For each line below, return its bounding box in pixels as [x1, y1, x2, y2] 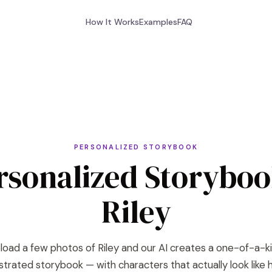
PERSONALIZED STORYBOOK [73, 143, 199, 151]
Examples [139, 16, 177, 27]
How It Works [86, 16, 139, 27]
